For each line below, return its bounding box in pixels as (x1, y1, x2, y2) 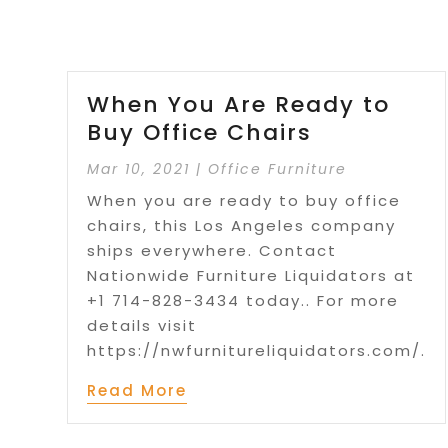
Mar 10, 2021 (87, 159, 191, 180)
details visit (87, 315, 198, 337)
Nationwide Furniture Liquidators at (87, 265, 416, 287)
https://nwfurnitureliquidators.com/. (87, 340, 427, 362)
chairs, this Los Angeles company (87, 215, 397, 237)
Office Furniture (208, 159, 348, 180)
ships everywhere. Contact (87, 240, 338, 262)
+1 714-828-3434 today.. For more (87, 290, 400, 312)
